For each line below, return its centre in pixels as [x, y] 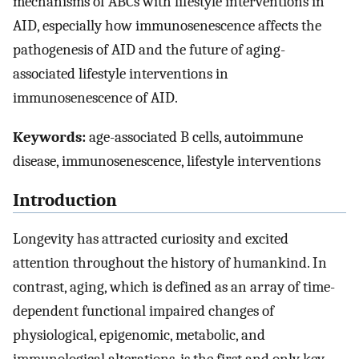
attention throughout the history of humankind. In [170, 263]
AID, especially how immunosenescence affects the [167, 26]
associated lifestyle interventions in [121, 74]
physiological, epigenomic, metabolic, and [139, 335]
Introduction [65, 200]
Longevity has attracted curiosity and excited [151, 239]
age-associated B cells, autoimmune [194, 137]
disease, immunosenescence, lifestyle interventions [167, 161]
